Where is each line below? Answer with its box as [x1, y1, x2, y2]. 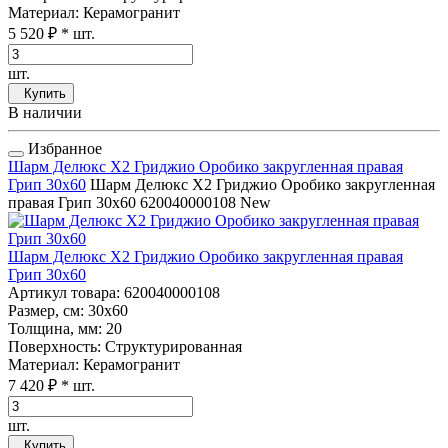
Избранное [24, 140, 102, 158]
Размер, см [8, 302, 80, 320]
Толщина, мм [8, 320, 98, 338]
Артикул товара [8, 284, 116, 302]
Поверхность [8, 338, 97, 356]
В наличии [8, 104, 82, 122]
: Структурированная [97, 338, 242, 356]
